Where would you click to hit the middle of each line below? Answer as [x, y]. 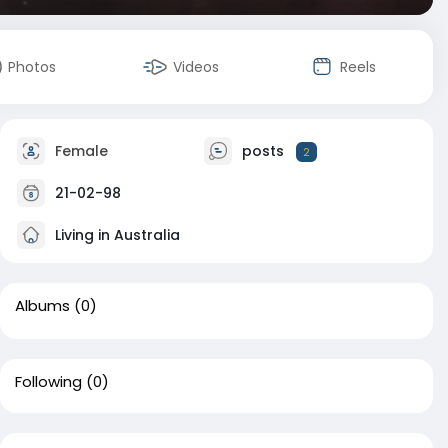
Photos [32, 67]
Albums [42, 305]
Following [48, 381]
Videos [196, 67]
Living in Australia [115, 234]
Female [79, 150]
